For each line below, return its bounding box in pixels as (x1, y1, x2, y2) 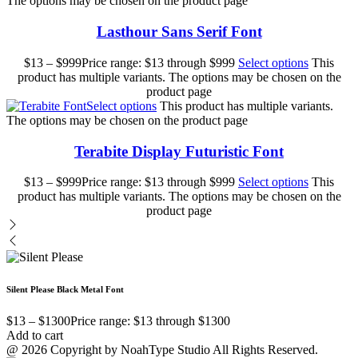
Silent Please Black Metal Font (6, 284, 124, 295)
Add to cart (6, 328, 63, 343)
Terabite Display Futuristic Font (74, 142, 284, 160)
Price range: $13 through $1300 (70, 314, 230, 328)
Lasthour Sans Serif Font (96, 23, 262, 41)
